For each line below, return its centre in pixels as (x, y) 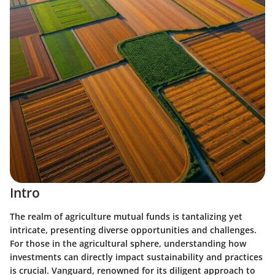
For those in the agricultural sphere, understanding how (128, 243)
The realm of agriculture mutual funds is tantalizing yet (126, 216)
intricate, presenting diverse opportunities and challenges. (133, 230)
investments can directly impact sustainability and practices (136, 257)
